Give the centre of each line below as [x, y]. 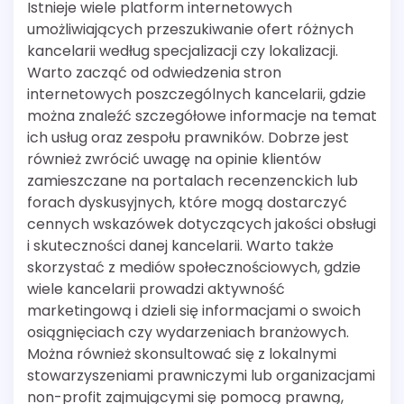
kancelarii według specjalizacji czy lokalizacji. [183, 51]
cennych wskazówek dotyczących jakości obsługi [202, 225]
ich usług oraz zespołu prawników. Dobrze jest [188, 138]
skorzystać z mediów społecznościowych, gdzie [194, 268]
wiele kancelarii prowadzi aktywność [156, 289]
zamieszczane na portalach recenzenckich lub [193, 181]
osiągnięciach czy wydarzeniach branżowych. [188, 333]
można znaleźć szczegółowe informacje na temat [202, 116]
